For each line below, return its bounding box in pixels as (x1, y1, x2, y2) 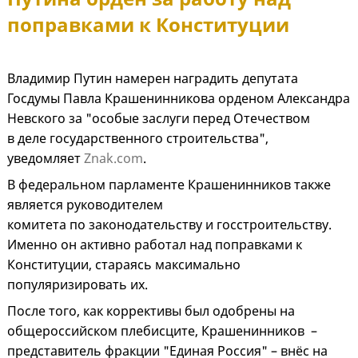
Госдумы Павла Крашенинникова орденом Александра (7, 89, 350, 108)
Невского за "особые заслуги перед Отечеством (7, 109, 310, 128)
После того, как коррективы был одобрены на (7, 302, 295, 320)
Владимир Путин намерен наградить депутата (7, 70, 298, 88)
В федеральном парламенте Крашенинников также (7, 176, 331, 194)
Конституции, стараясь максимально (7, 256, 241, 274)
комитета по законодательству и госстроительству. (7, 216, 332, 234)
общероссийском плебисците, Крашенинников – (7, 322, 317, 340)
